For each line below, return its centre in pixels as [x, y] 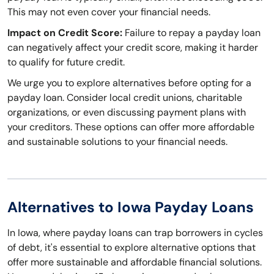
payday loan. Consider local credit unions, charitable [125, 98]
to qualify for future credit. [66, 62]
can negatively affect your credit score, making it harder [133, 48]
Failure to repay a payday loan [191, 33]
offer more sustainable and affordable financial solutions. [135, 262]
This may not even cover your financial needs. [109, 12]
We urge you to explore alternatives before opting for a [129, 83]
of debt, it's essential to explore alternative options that [131, 248]
